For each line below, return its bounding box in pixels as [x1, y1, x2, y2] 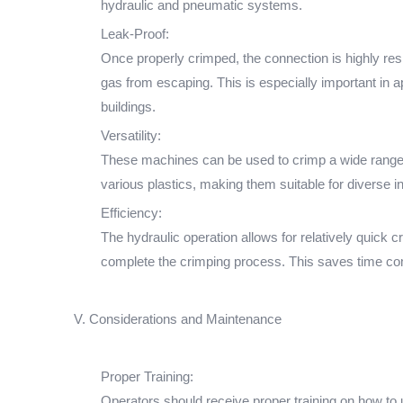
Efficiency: [101, 205, 162, 220]
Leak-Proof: [101, 26, 169, 41]
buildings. [101, 99, 156, 114]
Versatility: [101, 128, 161, 143]
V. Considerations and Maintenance [74, 311, 282, 327]
